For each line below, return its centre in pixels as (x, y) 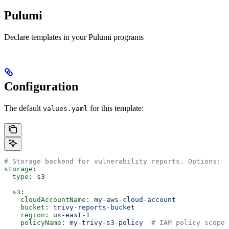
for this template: (116, 108)
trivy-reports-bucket (94, 207)
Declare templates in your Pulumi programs (74, 37)
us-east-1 (72, 215)
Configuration (41, 86)
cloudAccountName (45, 199)
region (25, 215)
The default (24, 108)
